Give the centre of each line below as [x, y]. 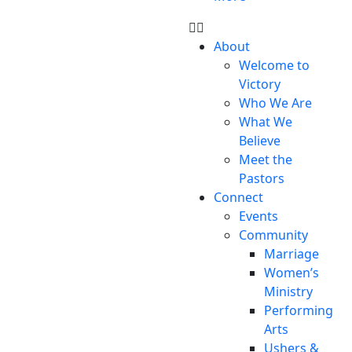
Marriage [291, 253]
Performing [299, 310]
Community [273, 235]
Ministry [288, 291]
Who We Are [275, 103]
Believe [260, 140]
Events [258, 216]
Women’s [291, 272]
